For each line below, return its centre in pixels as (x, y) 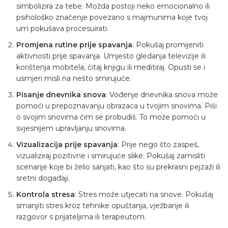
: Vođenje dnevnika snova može (162, 95)
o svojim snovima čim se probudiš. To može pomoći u (111, 117)
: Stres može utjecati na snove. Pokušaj (144, 195)
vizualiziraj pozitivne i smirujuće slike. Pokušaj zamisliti (111, 156)
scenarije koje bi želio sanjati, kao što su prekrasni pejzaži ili (118, 167)
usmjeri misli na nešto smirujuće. (74, 79)
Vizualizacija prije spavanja (67, 145)
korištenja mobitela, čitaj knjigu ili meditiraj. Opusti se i (111, 67)
